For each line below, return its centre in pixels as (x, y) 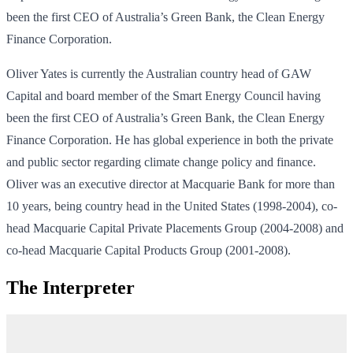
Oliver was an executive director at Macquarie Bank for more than (171, 184)
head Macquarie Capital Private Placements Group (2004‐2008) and (175, 229)
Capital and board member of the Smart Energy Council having (163, 96)
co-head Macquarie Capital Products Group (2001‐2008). (149, 251)
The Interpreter (71, 288)
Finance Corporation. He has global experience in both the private (170, 140)
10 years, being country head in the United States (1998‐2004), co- (172, 206)
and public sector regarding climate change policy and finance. (161, 162)
